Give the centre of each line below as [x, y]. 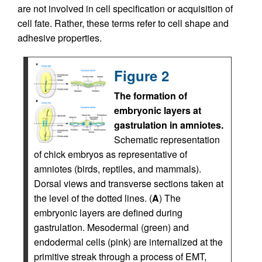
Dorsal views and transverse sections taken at [129, 183]
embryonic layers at [158, 110]
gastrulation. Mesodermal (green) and [111, 227]
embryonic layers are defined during [108, 213]
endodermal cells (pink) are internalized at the [128, 242]
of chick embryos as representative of [111, 154]
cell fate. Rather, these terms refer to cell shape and [123, 23]
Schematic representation [167, 139]
